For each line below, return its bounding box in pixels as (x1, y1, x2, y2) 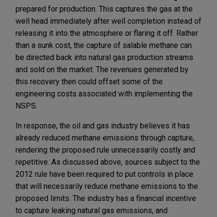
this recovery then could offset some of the (15, 77, 163, 86)
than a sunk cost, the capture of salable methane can (15, 40, 192, 50)
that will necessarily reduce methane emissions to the (15, 181, 198, 191)
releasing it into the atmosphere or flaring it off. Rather (15, 28, 198, 38)
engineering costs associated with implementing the (15, 89, 193, 98)
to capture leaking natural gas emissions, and (15, 205, 168, 215)
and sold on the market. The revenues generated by (15, 64, 188, 74)
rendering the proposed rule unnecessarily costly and (15, 145, 195, 155)
